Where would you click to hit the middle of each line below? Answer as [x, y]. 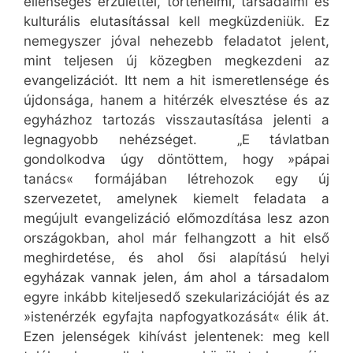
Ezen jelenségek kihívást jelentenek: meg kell [176, 337]
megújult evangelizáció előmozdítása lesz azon [176, 219]
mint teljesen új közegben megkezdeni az [176, 61]
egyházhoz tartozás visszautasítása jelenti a [176, 120]
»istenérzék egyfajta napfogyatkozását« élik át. [176, 317]
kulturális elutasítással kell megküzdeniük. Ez [176, 22]
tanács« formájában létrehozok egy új [176, 179]
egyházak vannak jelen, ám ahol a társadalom [176, 278]
